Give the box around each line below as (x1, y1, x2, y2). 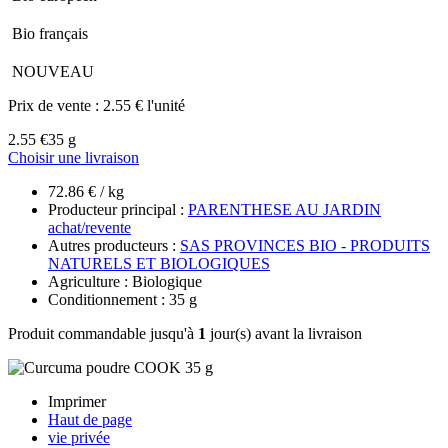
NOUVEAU (12, 62, 94, 80)
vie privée (48, 428, 110, 446)
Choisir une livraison (8, 148, 139, 166)
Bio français (12, 24, 88, 42)
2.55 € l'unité (103, 96, 185, 114)
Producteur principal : (48, 200, 188, 218)
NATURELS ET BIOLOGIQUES (48, 254, 270, 272)
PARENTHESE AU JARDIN (188, 200, 381, 218)
